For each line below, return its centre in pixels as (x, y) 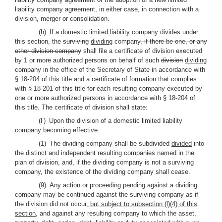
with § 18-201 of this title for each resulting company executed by (109, 88)
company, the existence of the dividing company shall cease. (103, 172)
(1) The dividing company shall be (89, 143)
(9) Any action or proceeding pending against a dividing (118, 185)
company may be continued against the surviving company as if (107, 194)
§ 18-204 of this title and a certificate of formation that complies (106, 79)
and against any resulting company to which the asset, (117, 213)
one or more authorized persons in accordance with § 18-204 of (105, 98)
